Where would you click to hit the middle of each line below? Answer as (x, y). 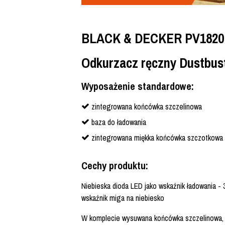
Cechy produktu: (115, 166)
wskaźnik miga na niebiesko (123, 198)
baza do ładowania (119, 122)
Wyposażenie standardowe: (138, 86)
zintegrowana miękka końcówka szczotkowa (157, 138)
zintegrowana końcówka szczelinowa (147, 107)
